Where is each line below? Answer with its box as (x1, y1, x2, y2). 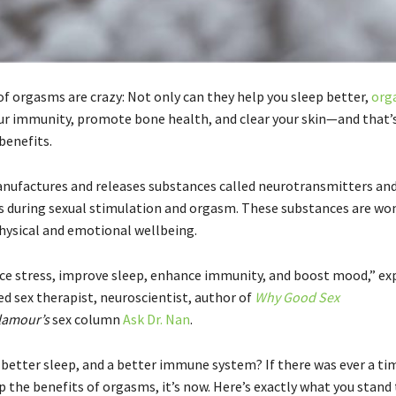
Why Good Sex (254, 288, 339, 307)
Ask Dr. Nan (122, 310, 190, 329)
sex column (49, 310, 123, 329)
